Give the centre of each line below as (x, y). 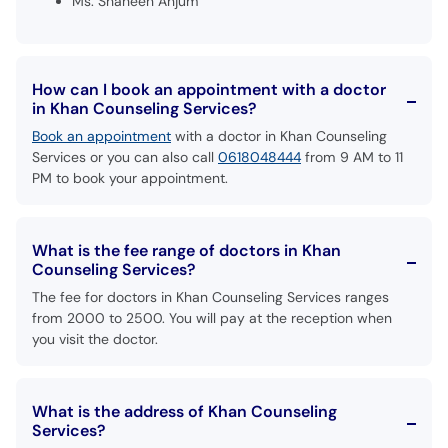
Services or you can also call (125, 157)
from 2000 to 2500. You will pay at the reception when (212, 318)
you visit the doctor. (95, 339)
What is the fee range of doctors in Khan (186, 250)
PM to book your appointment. (130, 178)
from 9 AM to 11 (352, 157)
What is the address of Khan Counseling (184, 411)
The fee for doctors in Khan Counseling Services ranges (210, 297)
